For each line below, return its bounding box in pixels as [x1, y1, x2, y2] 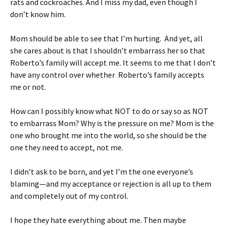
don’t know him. [10, 9, 66, 19]
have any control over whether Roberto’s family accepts [10, 70, 204, 80]
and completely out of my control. [10, 191, 128, 201]
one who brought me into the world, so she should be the [10, 130, 207, 140]
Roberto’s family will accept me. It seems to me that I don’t [10, 58, 216, 68]
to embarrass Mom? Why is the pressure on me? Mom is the [10, 118, 214, 128]
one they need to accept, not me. [10, 142, 123, 152]
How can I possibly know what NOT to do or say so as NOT [10, 106, 208, 116]
